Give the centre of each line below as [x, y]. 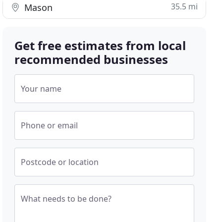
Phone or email [50, 125]
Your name [41, 89]
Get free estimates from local [100, 45]
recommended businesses [91, 59]
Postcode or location [60, 162]
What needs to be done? [66, 199]
